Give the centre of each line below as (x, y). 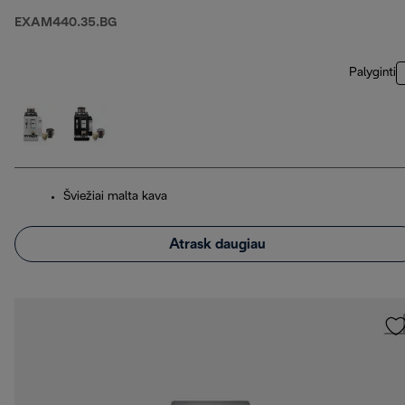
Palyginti (372, 73)
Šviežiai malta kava (115, 197)
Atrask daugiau (217, 244)
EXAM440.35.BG (66, 24)
